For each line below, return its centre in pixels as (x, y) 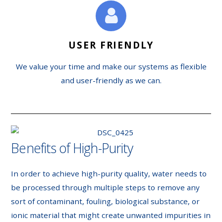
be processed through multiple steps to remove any (106, 188)
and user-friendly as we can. (111, 80)
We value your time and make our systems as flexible (111, 66)
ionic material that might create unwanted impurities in (111, 215)
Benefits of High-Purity (72, 148)
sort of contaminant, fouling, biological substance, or (106, 201)
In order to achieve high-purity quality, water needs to (109, 174)
